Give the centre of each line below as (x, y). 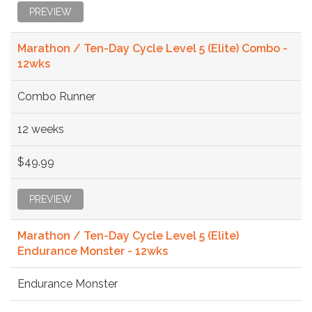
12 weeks (41, 129)
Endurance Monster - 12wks (93, 251)
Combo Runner (56, 96)
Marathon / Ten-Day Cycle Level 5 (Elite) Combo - (153, 48)
